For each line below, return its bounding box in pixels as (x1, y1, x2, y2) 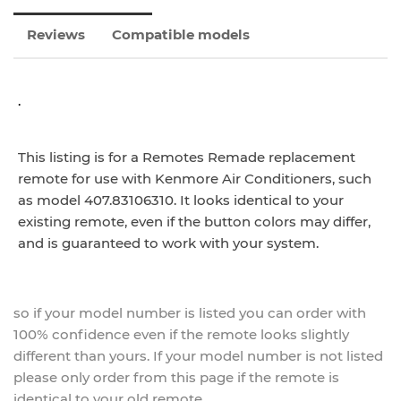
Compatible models (112, 25, 250, 43)
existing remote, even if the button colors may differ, (18, 212, 371, 230)
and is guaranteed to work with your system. (18, 234, 319, 252)
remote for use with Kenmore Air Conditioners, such (18, 169, 371, 187)
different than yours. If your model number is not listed (13, 346, 383, 364)
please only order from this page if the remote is (13, 368, 339, 386)
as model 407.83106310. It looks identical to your (18, 191, 344, 209)
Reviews (27, 25, 85, 43)
